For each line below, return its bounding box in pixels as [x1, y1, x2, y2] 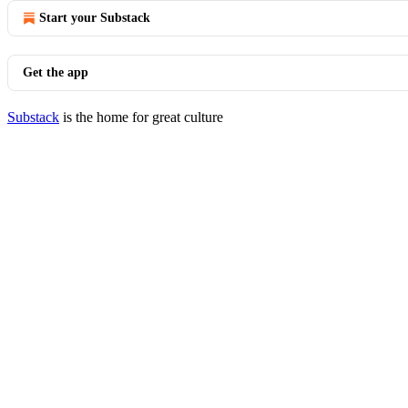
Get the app [23, 66, 88, 79]
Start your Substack [39, 11, 150, 25]
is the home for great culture [59, 109, 223, 125]
